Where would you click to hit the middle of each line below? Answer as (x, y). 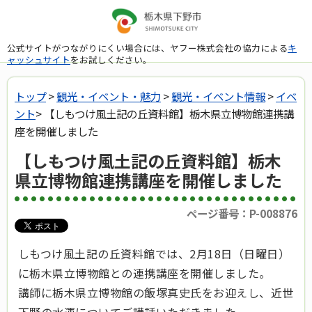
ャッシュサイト (39, 59)
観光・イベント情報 (218, 96)
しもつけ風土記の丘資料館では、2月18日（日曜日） (154, 254)
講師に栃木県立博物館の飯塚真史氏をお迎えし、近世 (156, 293)
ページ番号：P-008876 (242, 213)
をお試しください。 (111, 59)
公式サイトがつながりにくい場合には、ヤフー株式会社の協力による (147, 47)
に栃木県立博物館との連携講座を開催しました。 (145, 273)
